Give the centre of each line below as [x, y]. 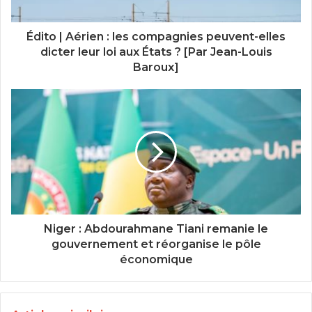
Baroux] [156, 68]
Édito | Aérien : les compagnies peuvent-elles [156, 37]
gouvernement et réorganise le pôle [156, 244]
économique [156, 260]
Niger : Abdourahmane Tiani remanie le [156, 229]
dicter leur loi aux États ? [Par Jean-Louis [156, 52]
